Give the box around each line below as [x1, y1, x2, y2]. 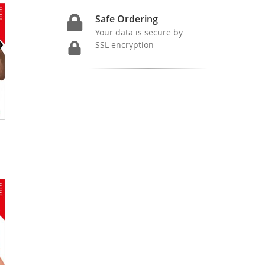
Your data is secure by [95, 26, 183, 38]
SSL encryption [95, 38, 154, 50]
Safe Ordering [95, 12, 158, 25]
